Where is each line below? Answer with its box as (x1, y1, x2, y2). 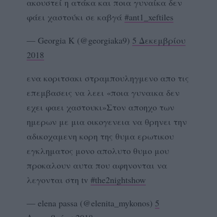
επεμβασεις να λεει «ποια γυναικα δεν (27, 86, 180, 98)
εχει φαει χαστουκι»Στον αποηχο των (27, 101, 174, 113)
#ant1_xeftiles (124, 11, 173, 23)
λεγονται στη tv (27, 173, 91, 186)
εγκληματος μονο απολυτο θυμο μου (27, 144, 169, 156)
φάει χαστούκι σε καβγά (27, 11, 124, 23)
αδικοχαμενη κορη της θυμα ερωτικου (27, 130, 174, 142)
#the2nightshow (91, 173, 146, 186)
